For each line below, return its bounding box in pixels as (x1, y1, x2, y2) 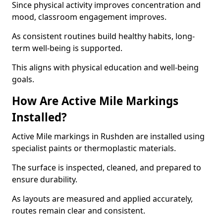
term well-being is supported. (12, 43, 122, 54)
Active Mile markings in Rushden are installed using (12, 131, 205, 142)
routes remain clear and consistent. (12, 205, 145, 216)
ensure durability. (12, 174, 77, 185)
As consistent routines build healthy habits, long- (12, 31, 195, 42)
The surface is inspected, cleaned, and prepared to (12, 162, 201, 173)
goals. (12, 74, 34, 85)
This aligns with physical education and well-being (12, 62, 199, 73)
